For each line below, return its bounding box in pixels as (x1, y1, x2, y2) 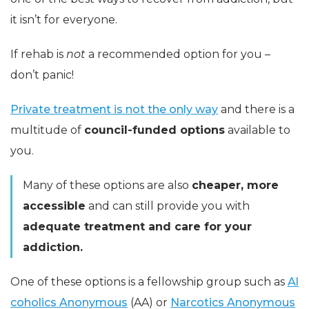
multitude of (10, 123, 84, 137)
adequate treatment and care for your (23, 219, 252, 233)
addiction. (23, 240, 83, 254)
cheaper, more (192, 178, 279, 192)
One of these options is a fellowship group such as (10, 275, 288, 288)
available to (225, 123, 290, 137)
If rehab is (10, 47, 66, 61)
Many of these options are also (23, 178, 192, 192)
